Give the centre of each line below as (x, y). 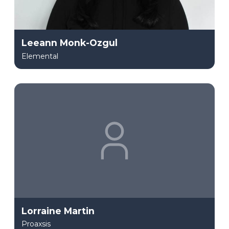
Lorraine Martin (58, 211)
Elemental (40, 56)
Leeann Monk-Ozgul (70, 43)
